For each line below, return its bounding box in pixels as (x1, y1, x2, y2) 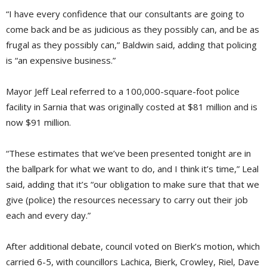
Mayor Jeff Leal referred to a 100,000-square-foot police (6, 85, 240, 98)
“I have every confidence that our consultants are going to (6, 8, 244, 20)
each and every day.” (6, 209, 91, 222)
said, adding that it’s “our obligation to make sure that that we (6, 178, 259, 191)
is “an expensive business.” (6, 54, 116, 67)
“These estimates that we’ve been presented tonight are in (6, 147, 251, 160)
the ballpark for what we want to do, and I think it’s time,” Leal (6, 163, 259, 175)
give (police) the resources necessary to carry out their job (6, 194, 248, 206)
